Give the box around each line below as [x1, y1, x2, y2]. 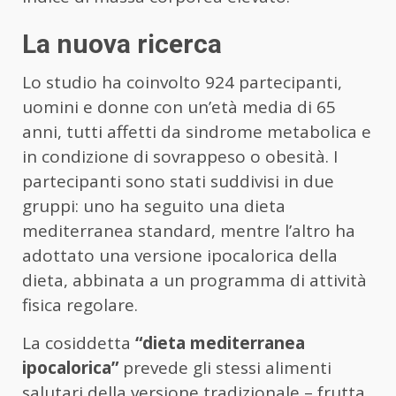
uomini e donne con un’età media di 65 [22, 95, 336, 119]
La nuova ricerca [22, 28, 222, 60]
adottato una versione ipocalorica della [22, 244, 338, 268]
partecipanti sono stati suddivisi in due [22, 170, 334, 194]
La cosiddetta [22, 331, 135, 355]
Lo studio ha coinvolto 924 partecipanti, [22, 71, 342, 95]
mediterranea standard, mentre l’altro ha [22, 219, 355, 243]
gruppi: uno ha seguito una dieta [22, 194, 286, 218]
